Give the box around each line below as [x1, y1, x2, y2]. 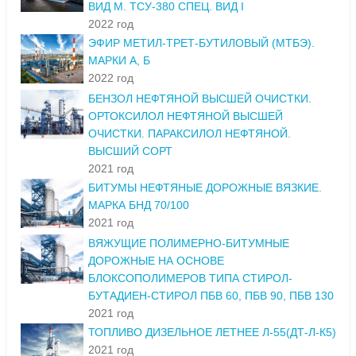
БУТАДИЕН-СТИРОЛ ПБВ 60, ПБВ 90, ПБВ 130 [88, 289, 334, 303]
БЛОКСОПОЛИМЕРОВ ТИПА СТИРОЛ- [88, 272, 292, 285]
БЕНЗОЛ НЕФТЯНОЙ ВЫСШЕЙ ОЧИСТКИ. [88, 92, 311, 106]
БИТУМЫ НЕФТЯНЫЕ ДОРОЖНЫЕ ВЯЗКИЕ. [88, 181, 322, 195]
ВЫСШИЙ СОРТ [88, 145, 172, 158]
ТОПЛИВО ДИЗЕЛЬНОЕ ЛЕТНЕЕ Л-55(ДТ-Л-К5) [88, 326, 336, 339]
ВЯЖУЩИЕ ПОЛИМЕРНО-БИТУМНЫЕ [88, 237, 289, 250]
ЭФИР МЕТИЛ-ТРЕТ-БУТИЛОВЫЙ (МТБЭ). [88, 37, 315, 50]
